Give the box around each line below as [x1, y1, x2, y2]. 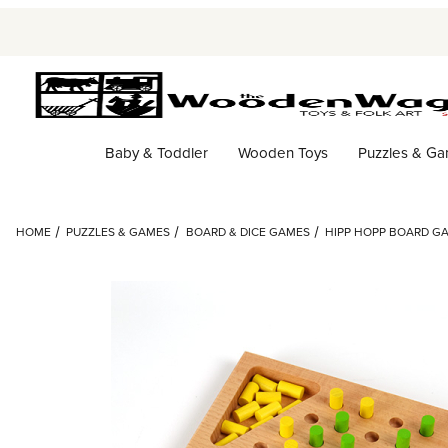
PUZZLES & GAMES [66, 223, 171, 241]
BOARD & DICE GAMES [185, 223, 310, 241]
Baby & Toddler [104, 141, 208, 163]
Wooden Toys [237, 141, 328, 163]
